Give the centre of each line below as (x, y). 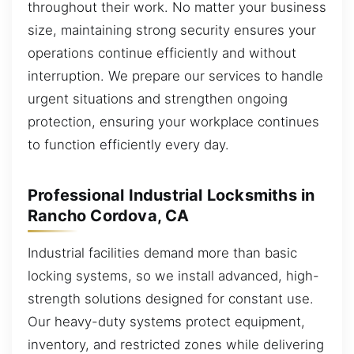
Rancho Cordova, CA (109, 215)
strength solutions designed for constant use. (171, 299)
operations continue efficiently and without (162, 53)
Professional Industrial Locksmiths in (171, 195)
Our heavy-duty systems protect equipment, (166, 322)
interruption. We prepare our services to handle (175, 76)
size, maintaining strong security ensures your (172, 30)
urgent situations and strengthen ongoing (158, 99)
